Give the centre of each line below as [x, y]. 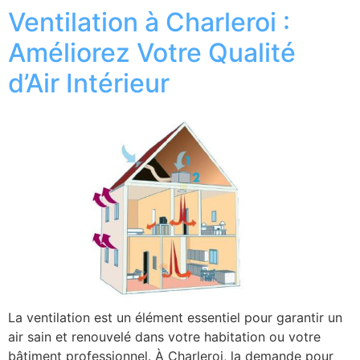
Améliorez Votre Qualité [152, 52]
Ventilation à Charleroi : [149, 22]
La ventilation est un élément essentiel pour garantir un [175, 318]
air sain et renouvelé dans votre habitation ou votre [164, 337]
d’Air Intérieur [89, 83]
